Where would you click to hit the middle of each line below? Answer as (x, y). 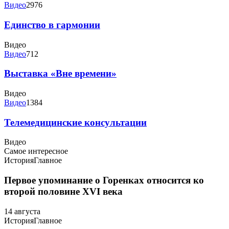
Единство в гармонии (52, 25)
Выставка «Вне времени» (60, 74)
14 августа (22, 211)
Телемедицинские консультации (75, 122)
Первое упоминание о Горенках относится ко (104, 180)
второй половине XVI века (63, 192)
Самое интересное (36, 151)
